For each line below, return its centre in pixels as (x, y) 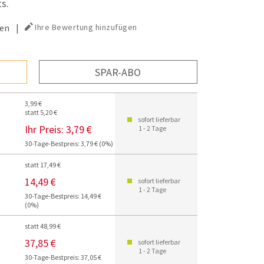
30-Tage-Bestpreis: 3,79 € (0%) (69, 143)
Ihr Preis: (44, 129)
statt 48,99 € (43, 226)
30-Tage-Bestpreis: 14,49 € (63, 196)
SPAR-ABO (118, 72)
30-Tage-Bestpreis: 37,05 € (63, 257)
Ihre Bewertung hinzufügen (86, 27)
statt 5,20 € (41, 112)
